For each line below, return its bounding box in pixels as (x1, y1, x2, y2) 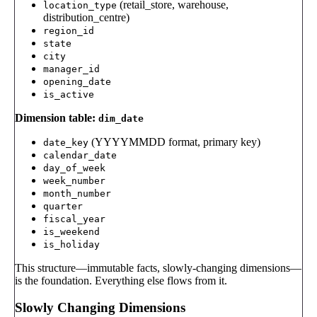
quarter (43, 200, 83, 212)
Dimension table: (15, 111, 98, 124)
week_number (43, 175, 105, 186)
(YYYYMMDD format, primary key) (88, 135, 260, 148)
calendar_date (43, 149, 117, 161)
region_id (43, 25, 94, 36)
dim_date (98, 113, 144, 124)
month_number (43, 188, 111, 199)
